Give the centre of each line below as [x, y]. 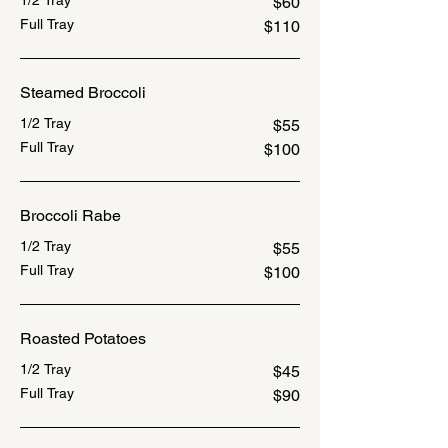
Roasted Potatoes [83, 338]
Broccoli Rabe [70, 215]
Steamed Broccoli [83, 92]
